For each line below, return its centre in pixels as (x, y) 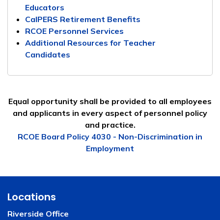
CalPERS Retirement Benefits (83, 19)
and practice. (110, 124)
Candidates (48, 54)
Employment (110, 148)
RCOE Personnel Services (74, 31)
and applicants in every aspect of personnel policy (110, 113)
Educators (45, 7)
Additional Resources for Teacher (90, 42)
